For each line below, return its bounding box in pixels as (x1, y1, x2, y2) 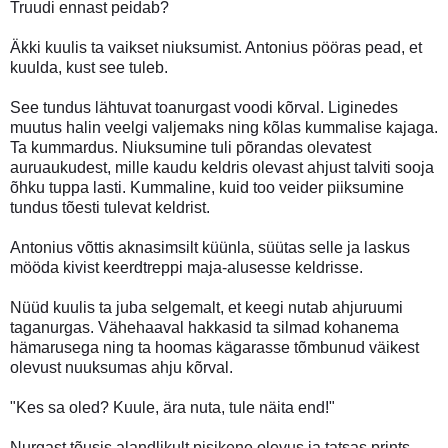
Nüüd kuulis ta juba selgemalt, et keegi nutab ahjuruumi (10, 298, 403, 316)
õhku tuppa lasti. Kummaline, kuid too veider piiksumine (10, 178, 404, 196)
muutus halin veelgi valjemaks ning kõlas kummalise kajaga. (10, 118, 438, 136)
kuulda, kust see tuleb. (10, 58, 168, 76)
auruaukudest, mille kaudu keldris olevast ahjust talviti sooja (10, 158, 434, 176)
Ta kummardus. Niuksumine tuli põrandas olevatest (10, 138, 371, 156)
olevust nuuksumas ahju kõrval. (10, 358, 233, 376)
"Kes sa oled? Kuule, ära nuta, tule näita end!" (10, 398, 335, 416)
